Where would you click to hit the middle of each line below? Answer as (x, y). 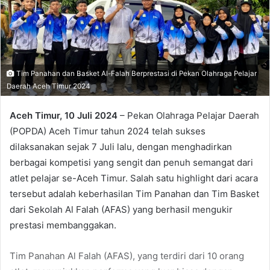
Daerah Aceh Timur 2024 (49, 86)
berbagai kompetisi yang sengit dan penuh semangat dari (131, 163)
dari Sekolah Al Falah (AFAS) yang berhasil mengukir (121, 210)
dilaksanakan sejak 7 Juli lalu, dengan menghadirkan (121, 147)
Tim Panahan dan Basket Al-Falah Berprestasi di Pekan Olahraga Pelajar (136, 74)
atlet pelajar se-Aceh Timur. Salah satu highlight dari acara (134, 178)
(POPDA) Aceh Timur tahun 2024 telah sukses (108, 131)
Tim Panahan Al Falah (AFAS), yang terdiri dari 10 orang (127, 256)
